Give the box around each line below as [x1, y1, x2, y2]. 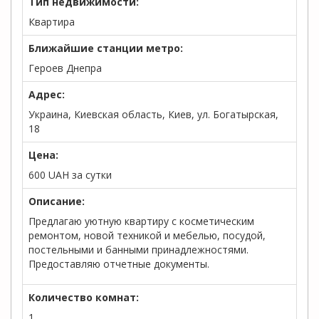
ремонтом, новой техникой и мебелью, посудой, [28, 229, 266, 242]
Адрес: [28, 88, 65, 101]
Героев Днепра [28, 61, 102, 75]
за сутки [69, 168, 112, 182]
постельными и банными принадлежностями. [28, 243, 249, 256]
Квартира [28, 15, 75, 28]
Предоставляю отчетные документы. [28, 257, 209, 271]
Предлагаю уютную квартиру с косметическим [28, 214, 254, 228]
